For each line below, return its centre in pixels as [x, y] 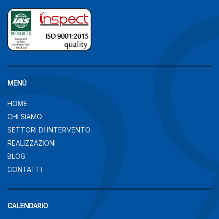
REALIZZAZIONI [32, 143]
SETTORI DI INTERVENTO [49, 130]
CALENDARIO [28, 206]
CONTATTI [25, 169]
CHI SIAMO [25, 117]
